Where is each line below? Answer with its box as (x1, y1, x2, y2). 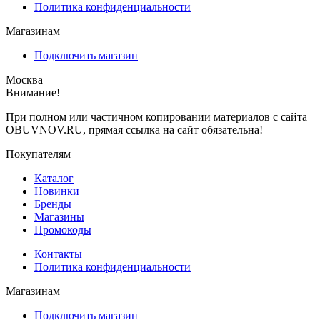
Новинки (34, 184, 79, 197)
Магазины (34, 210, 84, 223)
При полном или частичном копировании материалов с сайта (6, 110, 307, 123)
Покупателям (6, 147, 71, 160)
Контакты (34, 247, 82, 260)
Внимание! (6, 86, 60, 99)
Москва (6, 73, 43, 86)
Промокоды (34, 223, 91, 236)
